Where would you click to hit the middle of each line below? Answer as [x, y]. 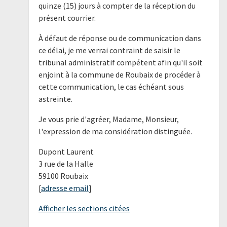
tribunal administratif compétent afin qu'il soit [120, 62]
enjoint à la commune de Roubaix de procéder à [119, 74]
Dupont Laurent [66, 151]
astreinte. [55, 99]
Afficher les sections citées [84, 208]
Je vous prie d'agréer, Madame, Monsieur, [108, 119]
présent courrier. [67, 17]
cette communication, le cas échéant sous [111, 86]
